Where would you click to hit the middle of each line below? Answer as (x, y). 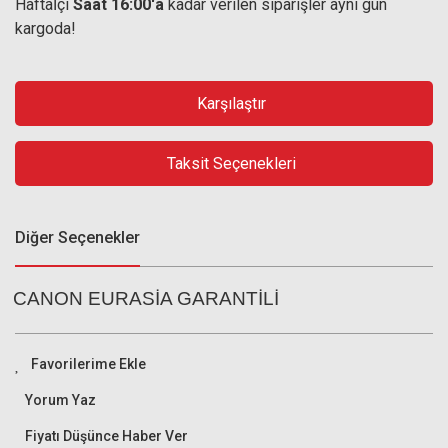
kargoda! (45, 28)
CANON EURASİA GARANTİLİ (145, 298)
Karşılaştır (231, 103)
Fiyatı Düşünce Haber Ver (106, 435)
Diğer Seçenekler (77, 237)
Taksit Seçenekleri (231, 163)
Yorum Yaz (60, 399)
